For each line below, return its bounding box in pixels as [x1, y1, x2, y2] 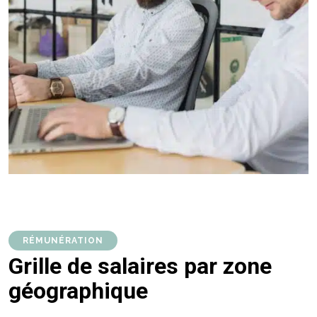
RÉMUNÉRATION [23, 236, 103, 246]
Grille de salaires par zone [8, 253, 272, 279]
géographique [8, 277, 148, 304]
